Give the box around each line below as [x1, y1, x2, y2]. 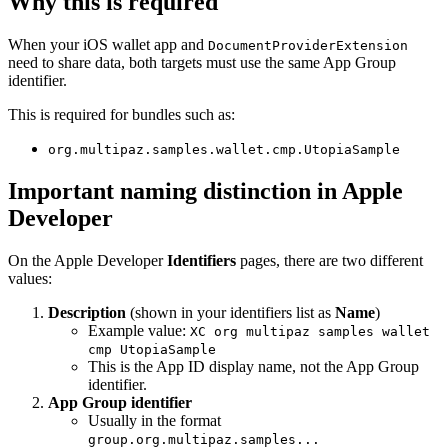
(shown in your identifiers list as [126, 303, 335, 321]
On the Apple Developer [8, 251, 167, 269]
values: [8, 269, 52, 287]
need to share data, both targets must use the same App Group [8, 53, 396, 71]
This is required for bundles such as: [8, 105, 235, 123]
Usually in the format [88, 411, 221, 429]
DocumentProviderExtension [208, 37, 408, 53]
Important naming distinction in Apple [8, 177, 403, 204]
